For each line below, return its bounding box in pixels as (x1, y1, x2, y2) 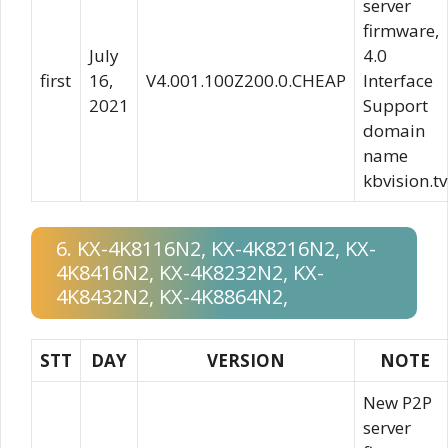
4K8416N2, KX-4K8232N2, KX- (56, 259, 324, 286)
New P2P (363, 391, 432, 414)
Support (363, 93, 428, 117)
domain (363, 118, 425, 142)
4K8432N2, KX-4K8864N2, (56, 283, 288, 310)
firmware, (363, 18, 439, 42)
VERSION (207, 349, 285, 372)
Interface (363, 68, 433, 92)
